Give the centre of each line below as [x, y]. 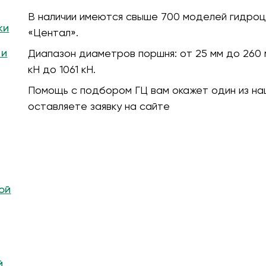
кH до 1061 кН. [61, 69]
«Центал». [53, 32]
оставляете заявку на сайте [99, 106]
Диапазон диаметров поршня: [104, 53]
